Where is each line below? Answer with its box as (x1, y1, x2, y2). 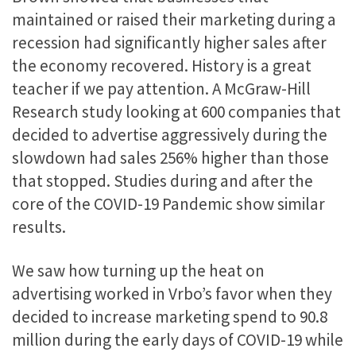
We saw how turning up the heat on (12, 260, 265, 282)
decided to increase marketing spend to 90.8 (12, 306, 327, 328)
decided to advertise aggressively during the (12, 123, 327, 145)
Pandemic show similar (162, 192, 325, 215)
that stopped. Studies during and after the (12, 169, 313, 192)
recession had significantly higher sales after (12, 31, 327, 53)
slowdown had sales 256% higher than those (12, 146, 329, 168)
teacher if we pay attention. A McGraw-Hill (12, 77, 311, 99)
